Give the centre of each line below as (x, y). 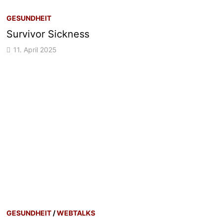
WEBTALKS (76, 213)
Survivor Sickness (48, 34)
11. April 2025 (35, 50)
